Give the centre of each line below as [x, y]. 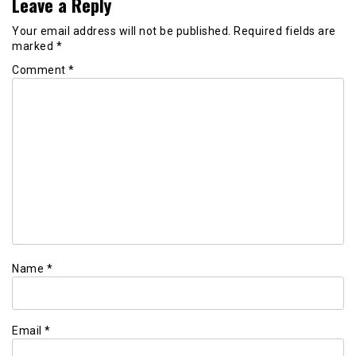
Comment [40, 70]
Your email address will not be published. [122, 31]
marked [34, 46]
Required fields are [285, 31]
